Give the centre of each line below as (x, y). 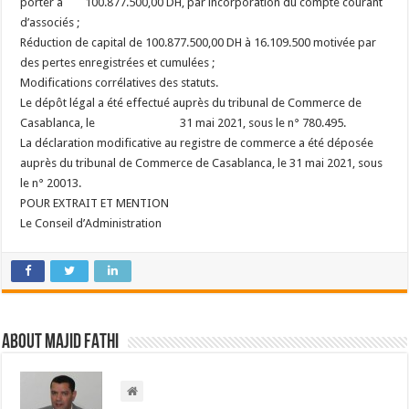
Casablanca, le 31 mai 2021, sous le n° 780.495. (185, 123)
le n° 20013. (51, 183)
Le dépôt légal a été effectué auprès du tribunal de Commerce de (191, 103)
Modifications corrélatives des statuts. (120, 83)
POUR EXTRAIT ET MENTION (95, 203)
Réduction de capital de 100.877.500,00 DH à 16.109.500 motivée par (199, 42)
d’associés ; (50, 22)
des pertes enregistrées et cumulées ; (118, 63)
